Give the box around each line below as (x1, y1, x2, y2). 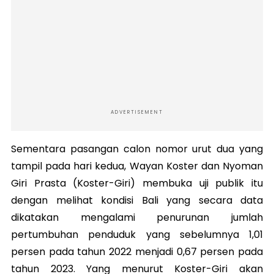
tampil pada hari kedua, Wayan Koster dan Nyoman (11, 158, 263, 173)
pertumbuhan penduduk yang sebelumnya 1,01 (11, 227, 263, 242)
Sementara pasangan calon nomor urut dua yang (11, 141, 263, 156)
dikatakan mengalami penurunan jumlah (11, 210, 263, 224)
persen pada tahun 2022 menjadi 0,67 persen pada (11, 244, 263, 259)
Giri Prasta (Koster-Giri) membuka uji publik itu (11, 176, 263, 190)
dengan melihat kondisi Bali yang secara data (11, 193, 263, 207)
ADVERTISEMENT (111, 108, 163, 116)
